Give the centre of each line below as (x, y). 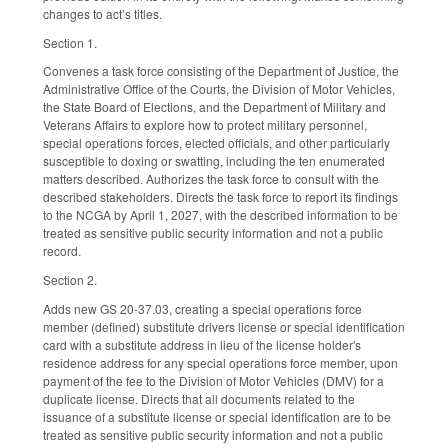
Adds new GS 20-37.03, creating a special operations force (202, 309)
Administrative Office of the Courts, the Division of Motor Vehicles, (219, 89)
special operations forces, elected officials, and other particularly (216, 143)
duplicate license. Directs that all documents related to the (199, 399)
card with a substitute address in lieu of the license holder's (202, 345)
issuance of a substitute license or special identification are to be (217, 417)
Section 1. (70, 42)
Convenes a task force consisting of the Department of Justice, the (221, 71)
